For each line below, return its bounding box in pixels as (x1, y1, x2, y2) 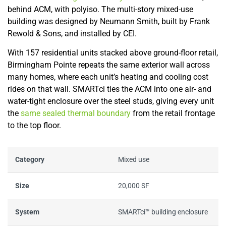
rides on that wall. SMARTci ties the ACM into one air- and (8, 84, 211, 94)
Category (15, 155, 44, 164)
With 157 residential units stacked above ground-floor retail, (8, 48, 218, 58)
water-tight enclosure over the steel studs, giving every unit (8, 96, 214, 106)
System (15, 208, 39, 217)
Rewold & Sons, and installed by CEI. (8, 29, 137, 38)
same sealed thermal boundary (21, 108, 131, 119)
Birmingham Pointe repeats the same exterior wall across (8, 60, 210, 70)
